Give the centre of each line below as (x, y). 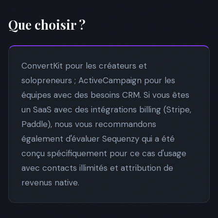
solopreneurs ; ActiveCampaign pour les (98, 80)
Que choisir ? (47, 24)
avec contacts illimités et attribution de (97, 168)
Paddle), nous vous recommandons (89, 124)
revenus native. (50, 182)
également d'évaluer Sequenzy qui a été (98, 139)
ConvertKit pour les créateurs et (84, 66)
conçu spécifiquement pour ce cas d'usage (104, 153)
